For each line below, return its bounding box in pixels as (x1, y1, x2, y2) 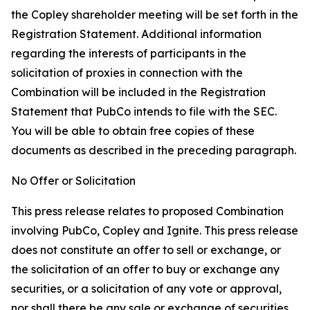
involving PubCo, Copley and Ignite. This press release (11, 224, 298, 237)
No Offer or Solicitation (11, 174, 136, 188)
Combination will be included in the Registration (11, 85, 266, 99)
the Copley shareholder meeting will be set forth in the (11, 8, 298, 21)
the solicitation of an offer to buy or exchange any (11, 262, 280, 276)
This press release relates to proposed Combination (11, 204, 284, 218)
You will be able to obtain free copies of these (11, 124, 255, 138)
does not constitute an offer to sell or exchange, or (11, 243, 281, 257)
